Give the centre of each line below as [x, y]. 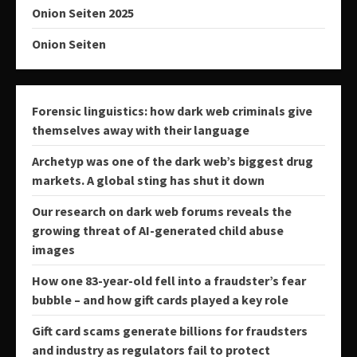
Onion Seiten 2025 [83, 12]
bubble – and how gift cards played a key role [160, 299]
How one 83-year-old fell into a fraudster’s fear [169, 280]
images [53, 249]
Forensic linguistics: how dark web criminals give [172, 110]
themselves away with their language [141, 129]
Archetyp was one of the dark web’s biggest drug [173, 161]
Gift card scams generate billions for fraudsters [170, 330]
